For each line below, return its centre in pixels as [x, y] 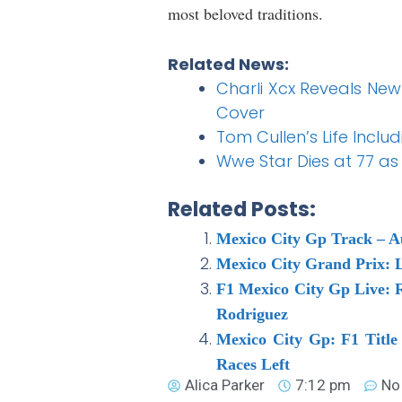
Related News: [228, 65]
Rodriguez [252, 315]
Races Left [253, 365]
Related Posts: [242, 210]
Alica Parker [225, 385]
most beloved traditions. [245, 14]
